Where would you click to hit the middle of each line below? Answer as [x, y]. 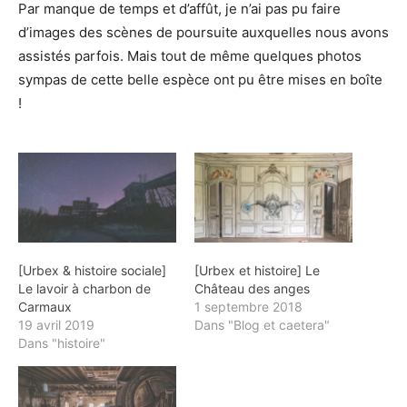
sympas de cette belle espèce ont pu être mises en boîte [200, 79]
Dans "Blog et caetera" [262, 325]
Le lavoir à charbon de [84, 289]
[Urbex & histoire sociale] [92, 271]
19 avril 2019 [56, 325]
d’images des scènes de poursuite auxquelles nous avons [203, 32]
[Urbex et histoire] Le [257, 271]
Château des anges [252, 289]
